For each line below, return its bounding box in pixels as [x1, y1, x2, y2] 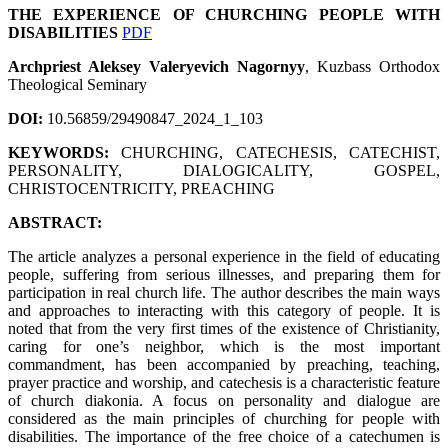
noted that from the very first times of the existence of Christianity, [8, 319, 440, 337]
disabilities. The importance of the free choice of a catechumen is [8, 427, 440, 445]
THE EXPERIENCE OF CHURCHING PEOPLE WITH [8, 5, 440, 23]
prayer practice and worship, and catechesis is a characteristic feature [8, 373, 440, 391]
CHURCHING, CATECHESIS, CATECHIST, [109, 143, 440, 161]
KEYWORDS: [8, 143, 109, 161]
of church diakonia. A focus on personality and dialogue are [8, 391, 440, 409]
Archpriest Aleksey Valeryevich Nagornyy [8, 57, 305, 75]
